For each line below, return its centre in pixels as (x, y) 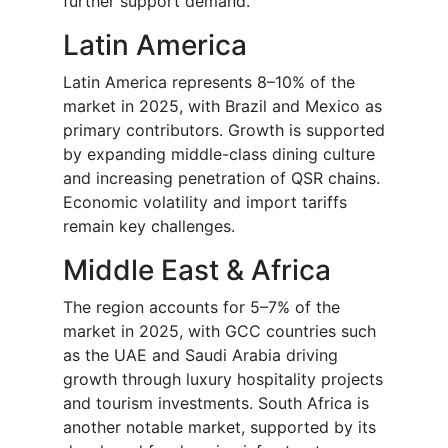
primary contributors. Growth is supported (224, 130)
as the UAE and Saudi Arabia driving (200, 355)
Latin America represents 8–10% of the (209, 82)
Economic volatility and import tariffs (205, 202)
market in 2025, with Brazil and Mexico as (222, 106)
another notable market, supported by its (219, 427)
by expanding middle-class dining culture (219, 154)
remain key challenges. (149, 226)
